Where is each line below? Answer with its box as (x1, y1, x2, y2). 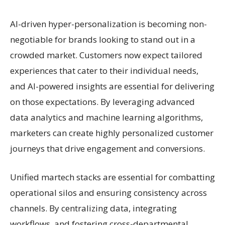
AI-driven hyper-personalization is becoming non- (10, 18, 207, 30)
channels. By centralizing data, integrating (10, 202, 177, 214)
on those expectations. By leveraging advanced (10, 95, 195, 107)
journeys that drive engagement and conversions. (10, 142, 205, 154)
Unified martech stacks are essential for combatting (10, 171, 215, 183)
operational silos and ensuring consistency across (10, 186, 207, 198)
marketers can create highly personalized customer (10, 127, 213, 139)
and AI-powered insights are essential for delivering (10, 80, 214, 92)
